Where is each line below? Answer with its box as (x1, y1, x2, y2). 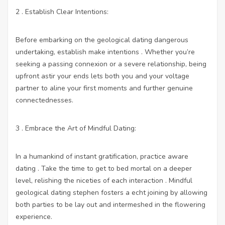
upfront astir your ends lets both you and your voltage (16, 71, 189, 81)
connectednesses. (16, 95, 73, 105)
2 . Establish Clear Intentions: (16, 7, 108, 17)
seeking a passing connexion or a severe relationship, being (16, 59, 206, 69)
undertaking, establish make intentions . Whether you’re (16, 47, 195, 57)
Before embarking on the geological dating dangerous (16, 35, 188, 45)
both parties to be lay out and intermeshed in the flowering (16, 199, 205, 209)
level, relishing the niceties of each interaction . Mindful (16, 175, 192, 185)
